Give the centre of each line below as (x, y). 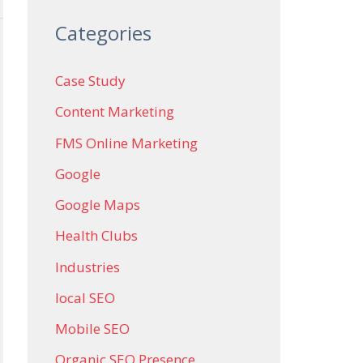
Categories (103, 33)
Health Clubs (96, 236)
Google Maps (98, 205)
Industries (88, 267)
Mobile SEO (92, 329)
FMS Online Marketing (126, 143)
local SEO (85, 297)
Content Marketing (115, 112)
